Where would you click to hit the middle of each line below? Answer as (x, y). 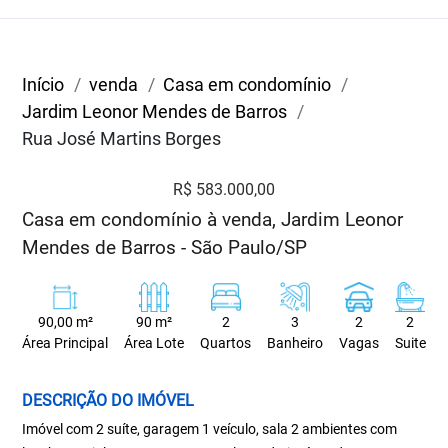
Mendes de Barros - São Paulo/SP (165, 247)
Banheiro (294, 343)
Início (43, 84)
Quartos (226, 343)
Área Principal (65, 343)
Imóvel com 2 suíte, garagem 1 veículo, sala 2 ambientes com (210, 429)
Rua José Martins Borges (122, 138)
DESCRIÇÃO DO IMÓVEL (108, 400)
